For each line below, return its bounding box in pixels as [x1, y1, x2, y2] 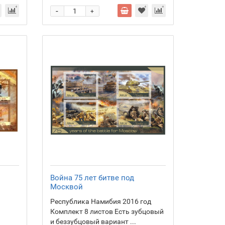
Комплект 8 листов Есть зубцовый [50, 207, 164, 215]
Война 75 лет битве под [50, 173, 134, 182]
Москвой [50, 182, 83, 191]
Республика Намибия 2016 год [50, 197, 151, 205]
